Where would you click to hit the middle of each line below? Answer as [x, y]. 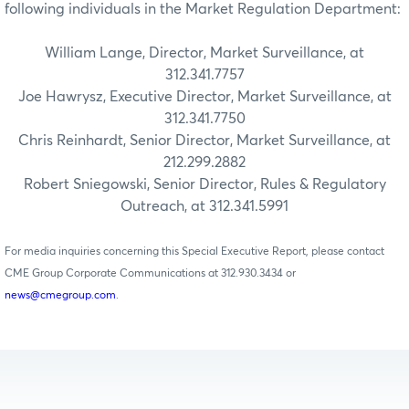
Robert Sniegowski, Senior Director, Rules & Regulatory [204, 184]
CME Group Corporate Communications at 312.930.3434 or [150, 273]
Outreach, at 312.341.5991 [204, 206]
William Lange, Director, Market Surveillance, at [204, 52]
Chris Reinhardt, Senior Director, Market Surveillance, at [204, 140]
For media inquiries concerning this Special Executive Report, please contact [194, 252]
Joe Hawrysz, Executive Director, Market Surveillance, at [204, 96]
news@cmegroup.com [60, 295]
